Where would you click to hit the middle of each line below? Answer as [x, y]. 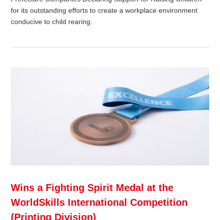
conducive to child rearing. [52, 22]
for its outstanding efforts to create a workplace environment [104, 11]
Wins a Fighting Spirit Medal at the [92, 188]
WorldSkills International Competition [99, 203]
